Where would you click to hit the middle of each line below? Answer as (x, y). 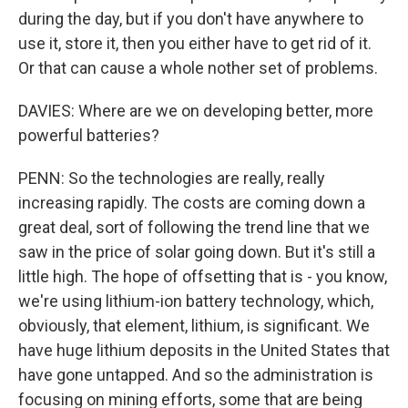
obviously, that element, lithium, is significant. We (194, 326)
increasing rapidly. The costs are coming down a (192, 203)
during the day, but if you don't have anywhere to (191, 19)
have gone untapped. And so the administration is (196, 375)
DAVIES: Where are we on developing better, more (196, 111)
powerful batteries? (89, 135)
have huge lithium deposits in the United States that (204, 350)
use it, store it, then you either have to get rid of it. (195, 43)
